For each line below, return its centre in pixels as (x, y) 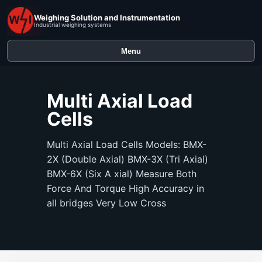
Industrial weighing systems (73, 24)
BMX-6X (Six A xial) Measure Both (122, 174)
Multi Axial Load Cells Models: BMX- (127, 144)
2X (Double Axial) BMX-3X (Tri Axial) (127, 159)
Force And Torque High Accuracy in (125, 188)
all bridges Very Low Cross (106, 203)
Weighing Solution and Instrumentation (107, 17)
